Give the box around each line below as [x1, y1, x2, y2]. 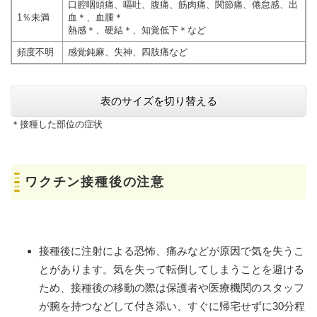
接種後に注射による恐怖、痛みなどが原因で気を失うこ [39, 245, 304, 258]
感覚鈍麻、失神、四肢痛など [67, 47, 188, 58]
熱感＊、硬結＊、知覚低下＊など [67, 25, 206, 36]
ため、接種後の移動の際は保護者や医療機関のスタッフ [39, 282, 304, 294]
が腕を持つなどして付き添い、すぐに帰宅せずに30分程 [39, 300, 305, 313]
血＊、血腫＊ [67, 12, 123, 23]
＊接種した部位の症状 [11, 119, 103, 130]
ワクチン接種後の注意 [25, 175, 165, 190]
